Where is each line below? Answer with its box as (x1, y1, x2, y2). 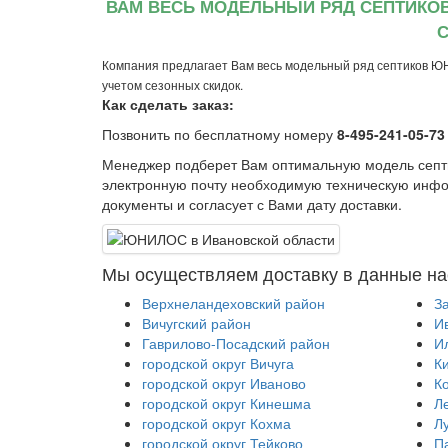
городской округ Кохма (142, 413, 291, 433)
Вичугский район (142, 313, 251, 333)
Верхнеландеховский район (142, 293, 325, 313)
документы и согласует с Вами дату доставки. (102, 194, 402, 214)
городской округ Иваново (142, 373, 306, 393)
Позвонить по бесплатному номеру (102, 124, 337, 144)
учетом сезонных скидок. (102, 76, 243, 93)
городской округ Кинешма (142, 393, 311, 413)
